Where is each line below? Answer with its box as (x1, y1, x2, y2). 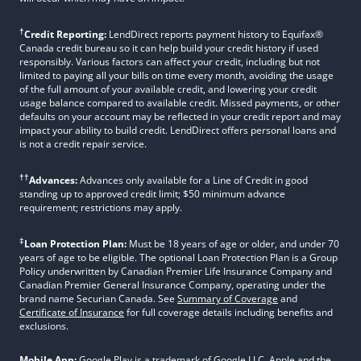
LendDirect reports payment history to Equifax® (106, 27, 323, 41)
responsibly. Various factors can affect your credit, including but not (19, 55, 320, 68)
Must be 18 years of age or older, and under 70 (127, 237, 339, 251)
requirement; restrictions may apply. (19, 201, 182, 214)
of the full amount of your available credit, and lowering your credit (19, 82, 317, 96)
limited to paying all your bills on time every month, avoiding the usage (19, 68, 334, 82)
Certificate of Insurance (19, 305, 124, 319)
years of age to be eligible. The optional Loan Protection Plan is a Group (19, 251, 338, 264)
